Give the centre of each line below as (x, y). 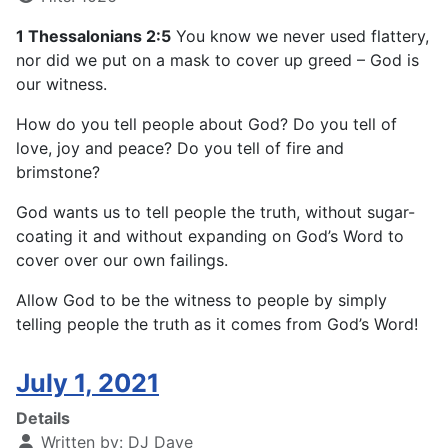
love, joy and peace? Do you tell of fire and (180, 148)
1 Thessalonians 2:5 (93, 36)
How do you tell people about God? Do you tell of (206, 124)
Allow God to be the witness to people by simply (201, 300)
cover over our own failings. (122, 260)
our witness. (61, 84)
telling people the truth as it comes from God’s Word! (217, 324)
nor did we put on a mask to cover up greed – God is (217, 60)
